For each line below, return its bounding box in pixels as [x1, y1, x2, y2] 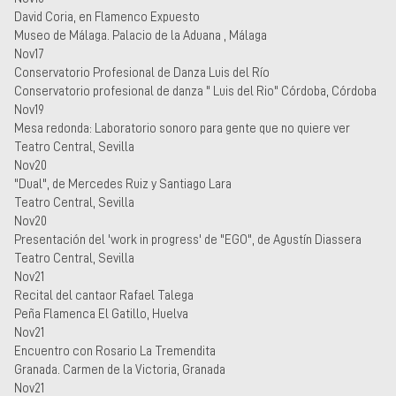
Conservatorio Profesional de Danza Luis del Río [14, 65, 270, 79]
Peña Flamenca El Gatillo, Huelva [14, 307, 188, 320]
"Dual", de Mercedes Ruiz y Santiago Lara [14, 177, 232, 190]
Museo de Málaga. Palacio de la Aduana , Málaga [14, 28, 267, 42]
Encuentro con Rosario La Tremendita [14, 344, 216, 357]
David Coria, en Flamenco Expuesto [14, 10, 200, 23]
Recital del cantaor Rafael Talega [14, 288, 194, 301]
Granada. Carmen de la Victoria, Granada [14, 362, 225, 376]
